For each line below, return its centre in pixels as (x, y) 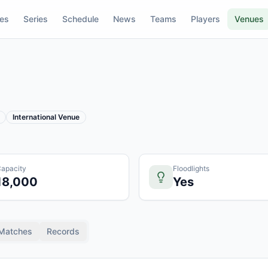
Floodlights (191, 168)
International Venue (46, 117)
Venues (249, 19)
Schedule (80, 19)
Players (205, 19)
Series (36, 19)
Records (63, 231)
